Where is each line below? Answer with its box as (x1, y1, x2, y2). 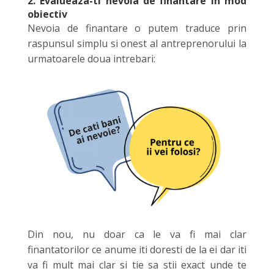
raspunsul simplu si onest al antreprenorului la (27, 36, 247, 50)
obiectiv (27, 7, 67, 21)
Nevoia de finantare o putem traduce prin (27, 21, 247, 35)
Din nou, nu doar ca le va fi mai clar (27, 227, 247, 241)
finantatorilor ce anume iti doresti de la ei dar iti (27, 242, 247, 256)
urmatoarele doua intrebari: (27, 51, 155, 65)
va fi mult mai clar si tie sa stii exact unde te (27, 257, 247, 272)
